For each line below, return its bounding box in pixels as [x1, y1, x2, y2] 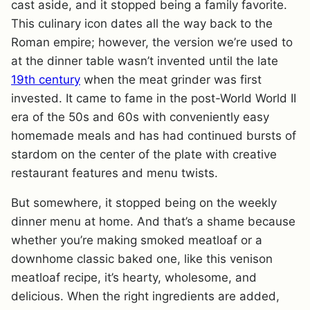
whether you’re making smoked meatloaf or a [11, 233, 262, 248]
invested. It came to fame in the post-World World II [11, 91, 296, 106]
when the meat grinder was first [80, 73, 262, 87]
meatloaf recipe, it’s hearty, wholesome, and [11, 271, 257, 285]
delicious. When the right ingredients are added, [11, 289, 280, 304]
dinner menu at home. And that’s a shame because [11, 215, 295, 229]
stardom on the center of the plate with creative [11, 147, 277, 162]
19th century [11, 73, 80, 87]
